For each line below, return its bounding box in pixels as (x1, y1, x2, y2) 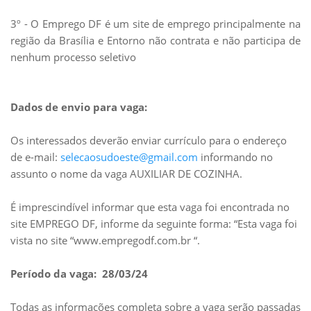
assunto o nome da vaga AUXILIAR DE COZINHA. (10, 167, 242, 180)
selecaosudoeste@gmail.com (60, 150, 198, 164)
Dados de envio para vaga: (10, 100, 147, 114)
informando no (198, 150, 273, 164)
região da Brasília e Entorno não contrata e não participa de (10, 33, 301, 47)
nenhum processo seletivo (10, 50, 136, 64)
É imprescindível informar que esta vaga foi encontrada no (10, 200, 289, 214)
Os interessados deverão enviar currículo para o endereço (10, 133, 287, 147)
